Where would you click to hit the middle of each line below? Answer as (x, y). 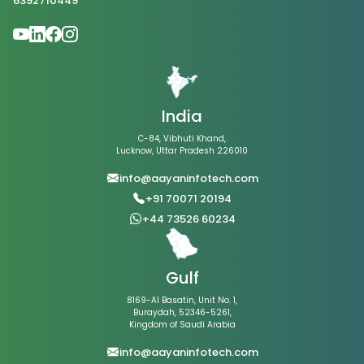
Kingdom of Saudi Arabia (182, 325)
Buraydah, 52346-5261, (182, 313)
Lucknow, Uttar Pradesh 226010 (182, 151)
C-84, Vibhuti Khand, (182, 139)
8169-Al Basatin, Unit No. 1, (182, 301)
